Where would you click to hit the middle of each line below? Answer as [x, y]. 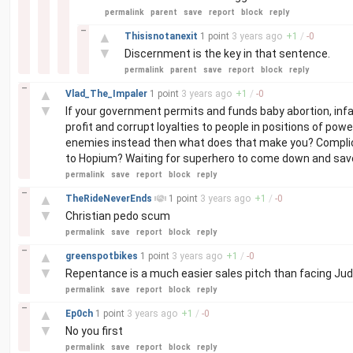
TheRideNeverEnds [110, 199]
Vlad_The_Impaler [108, 94]
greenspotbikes [103, 256]
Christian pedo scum [118, 216]
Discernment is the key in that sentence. [227, 54]
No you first [94, 331]
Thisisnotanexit [162, 36]
